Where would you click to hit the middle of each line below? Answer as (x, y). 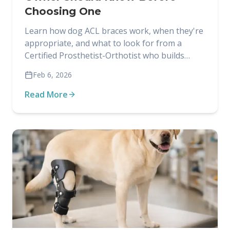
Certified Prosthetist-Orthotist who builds (104, 55)
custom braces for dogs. (71, 68)
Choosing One (63, 11)
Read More (46, 94)
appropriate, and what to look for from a (103, 43)
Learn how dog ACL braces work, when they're (114, 31)
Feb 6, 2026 (52, 75)
